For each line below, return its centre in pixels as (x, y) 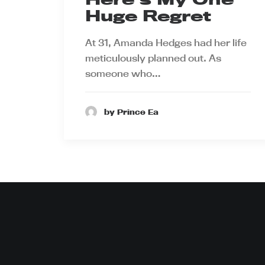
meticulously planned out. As (153, 58)
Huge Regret (148, 16)
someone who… (123, 74)
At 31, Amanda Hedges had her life (166, 43)
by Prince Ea (131, 112)
